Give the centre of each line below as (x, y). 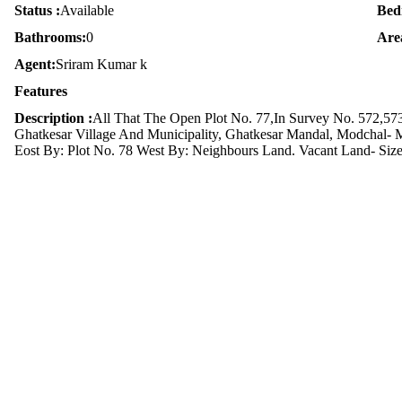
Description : (53, 118)
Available (87, 10)
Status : (37, 10)
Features (41, 91)
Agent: (35, 64)
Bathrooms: (50, 37)
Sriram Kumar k (101, 64)
